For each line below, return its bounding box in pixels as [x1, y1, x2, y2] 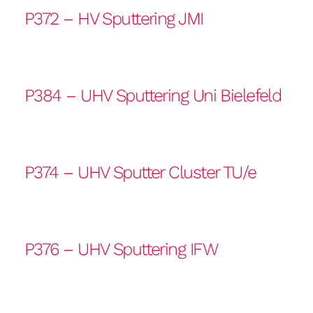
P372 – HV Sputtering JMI [24, 8, 203, 29]
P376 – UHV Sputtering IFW [24, 239, 217, 259]
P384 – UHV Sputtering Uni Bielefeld [24, 85, 282, 105]
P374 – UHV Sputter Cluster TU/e [24, 162, 256, 182]
